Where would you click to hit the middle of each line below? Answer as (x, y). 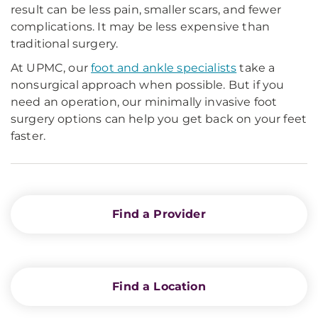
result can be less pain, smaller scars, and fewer (146, 10)
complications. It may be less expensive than (141, 27)
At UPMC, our (51, 68)
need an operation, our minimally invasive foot (144, 102)
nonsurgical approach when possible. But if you (148, 85)
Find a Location (159, 286)
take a (256, 68)
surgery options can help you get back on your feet (159, 119)
